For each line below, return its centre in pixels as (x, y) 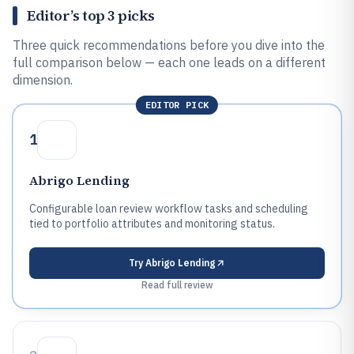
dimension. (43, 80)
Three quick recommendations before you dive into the (169, 45)
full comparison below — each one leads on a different (169, 62)
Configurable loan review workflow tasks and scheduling (169, 209)
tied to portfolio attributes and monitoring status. (152, 224)
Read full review (177, 285)
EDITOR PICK (177, 105)
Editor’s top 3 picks (91, 15)
